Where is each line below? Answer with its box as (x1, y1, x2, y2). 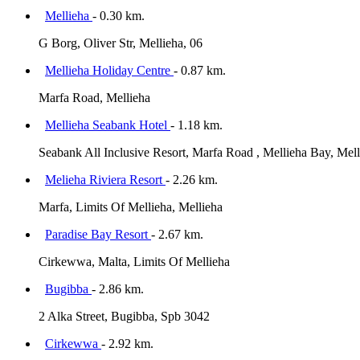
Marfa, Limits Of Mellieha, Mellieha (39, 199, 223, 214)
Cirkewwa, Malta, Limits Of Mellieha (39, 254, 230, 268)
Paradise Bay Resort (45, 227, 151, 241)
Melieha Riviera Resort (45, 172, 166, 186)
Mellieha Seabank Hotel (45, 117, 170, 132)
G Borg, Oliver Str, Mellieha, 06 (39, 35, 202, 50)
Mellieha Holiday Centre (45, 63, 174, 77)
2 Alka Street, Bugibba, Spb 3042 (39, 309, 210, 323)
